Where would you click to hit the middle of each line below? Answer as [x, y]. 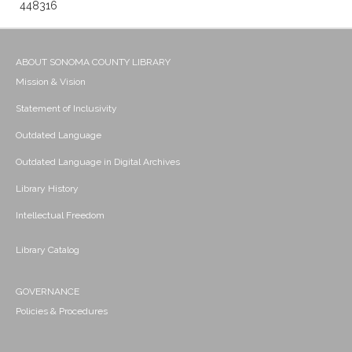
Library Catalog [48, 250]
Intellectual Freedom [60, 216]
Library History [47, 189]
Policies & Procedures [62, 312]
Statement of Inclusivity [66, 109]
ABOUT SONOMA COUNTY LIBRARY [93, 62]
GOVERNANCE [48, 292]
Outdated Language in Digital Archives [98, 162]
